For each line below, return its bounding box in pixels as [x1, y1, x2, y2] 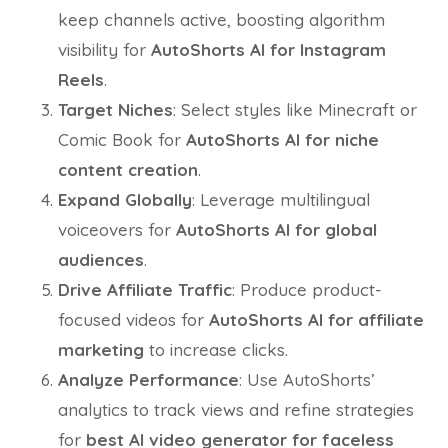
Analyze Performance [58, 369, 239, 390]
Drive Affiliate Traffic [58, 279, 232, 300]
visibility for [58, 39, 151, 60]
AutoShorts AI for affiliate [209, 309, 424, 330]
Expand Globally [58, 189, 192, 210]
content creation [58, 159, 198, 180]
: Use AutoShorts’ [239, 369, 375, 390]
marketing [58, 339, 144, 360]
